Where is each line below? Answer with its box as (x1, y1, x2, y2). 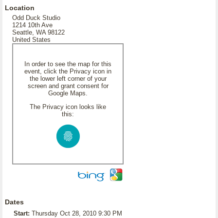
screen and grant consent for (27, 82, 109, 90)
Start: (14, 210, 30, 217)
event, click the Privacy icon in (24, 68, 111, 75)
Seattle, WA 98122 (12, 29, 65, 36)
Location (5, 4, 35, 12)
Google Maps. (48, 90, 88, 97)
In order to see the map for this (24, 60, 111, 68)
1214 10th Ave (12, 21, 53, 29)
